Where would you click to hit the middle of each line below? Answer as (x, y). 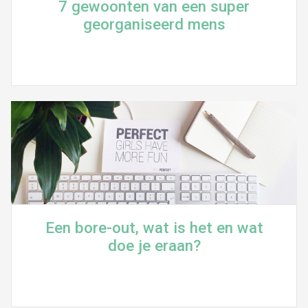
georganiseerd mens (154, 24)
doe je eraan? (154, 246)
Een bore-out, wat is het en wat (154, 228)
